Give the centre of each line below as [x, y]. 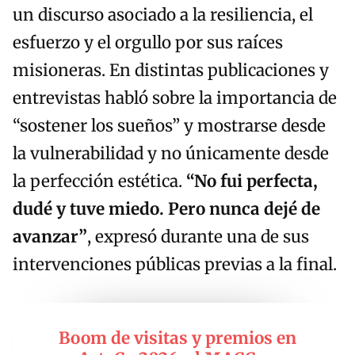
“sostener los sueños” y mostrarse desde [169, 126]
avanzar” [50, 237]
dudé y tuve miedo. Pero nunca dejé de [166, 210]
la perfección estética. [99, 182]
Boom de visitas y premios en [177, 339]
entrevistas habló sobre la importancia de [175, 99]
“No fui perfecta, [252, 182]
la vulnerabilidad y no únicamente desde [171, 154]
